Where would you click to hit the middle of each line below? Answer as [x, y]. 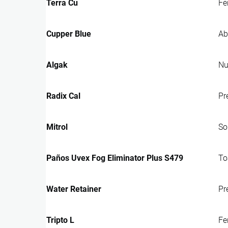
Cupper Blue [69, 34]
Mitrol [57, 127]
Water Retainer [74, 189]
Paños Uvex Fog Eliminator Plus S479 [115, 158]
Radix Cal [63, 96]
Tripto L [60, 220]
